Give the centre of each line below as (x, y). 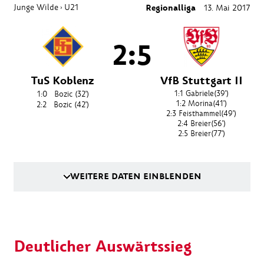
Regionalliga (171, 8)
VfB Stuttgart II (201, 81)
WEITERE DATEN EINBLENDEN (136, 177)
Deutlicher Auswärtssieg (103, 247)
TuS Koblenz (63, 81)
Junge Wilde (36, 7)
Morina (200, 104)
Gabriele (199, 94)
